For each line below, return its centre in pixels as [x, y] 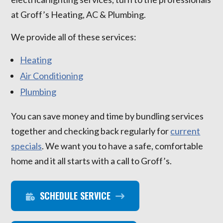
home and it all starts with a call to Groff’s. [92, 161]
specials [27, 146]
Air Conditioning [52, 76]
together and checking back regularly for [91, 131]
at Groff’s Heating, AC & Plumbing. [79, 15]
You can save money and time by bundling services [108, 116]
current [185, 131]
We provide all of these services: [74, 37]
